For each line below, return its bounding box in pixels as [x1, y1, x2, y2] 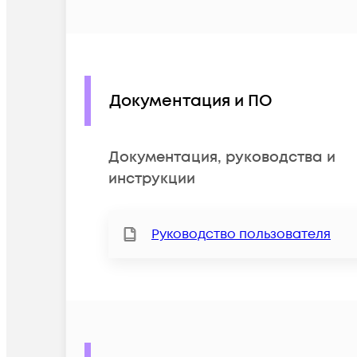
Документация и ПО [109, 89, 273, 112]
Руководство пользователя [151, 226, 331, 244]
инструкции [108, 169, 195, 190]
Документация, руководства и [108, 147, 335, 168]
